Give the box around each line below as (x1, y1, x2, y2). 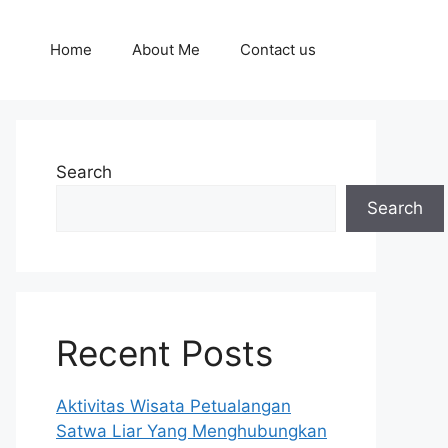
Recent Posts (56, 332, 273, 374)
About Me (132, 40, 200, 59)
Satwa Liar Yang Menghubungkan (56, 421, 327, 441)
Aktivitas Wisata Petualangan (56, 396, 291, 416)
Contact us (240, 40, 316, 59)
